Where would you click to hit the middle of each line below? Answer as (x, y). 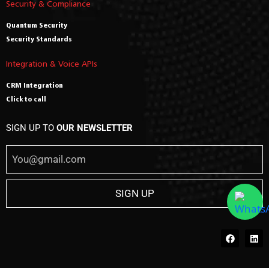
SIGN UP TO (31, 128)
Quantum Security (37, 25)
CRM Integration (35, 85)
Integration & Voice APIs (52, 64)
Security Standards (39, 39)
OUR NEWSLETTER (95, 128)
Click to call (26, 99)
